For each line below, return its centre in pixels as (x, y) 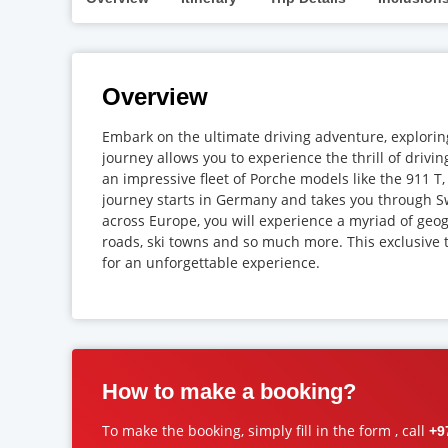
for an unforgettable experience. (211, 262)
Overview (155, 96)
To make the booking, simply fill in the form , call (265, 430)
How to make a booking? (229, 391)
